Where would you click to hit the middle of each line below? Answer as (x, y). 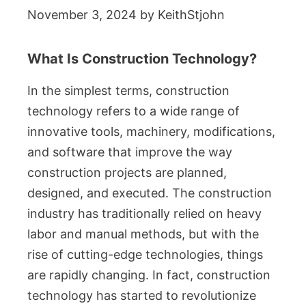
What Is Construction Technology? (142, 59)
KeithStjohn (191, 15)
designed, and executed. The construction (150, 193)
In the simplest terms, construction (128, 91)
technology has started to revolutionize (142, 295)
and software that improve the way (130, 152)
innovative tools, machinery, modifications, (151, 131)
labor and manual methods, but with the (143, 234)
